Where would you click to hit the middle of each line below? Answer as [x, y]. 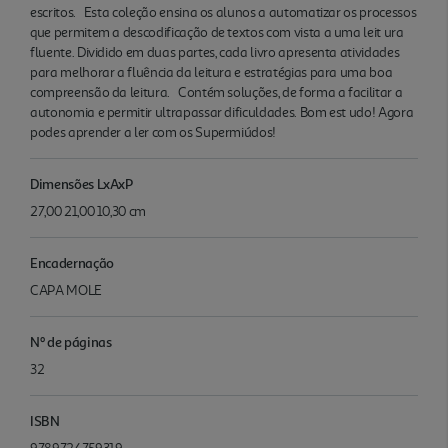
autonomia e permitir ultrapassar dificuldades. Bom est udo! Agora [222, 112]
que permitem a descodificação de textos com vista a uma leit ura [217, 32]
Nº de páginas [71, 341]
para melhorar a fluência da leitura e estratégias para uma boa [211, 72]
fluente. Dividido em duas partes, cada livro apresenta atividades [215, 52]
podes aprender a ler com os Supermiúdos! [153, 132]
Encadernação [72, 262]
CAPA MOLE [66, 290]
